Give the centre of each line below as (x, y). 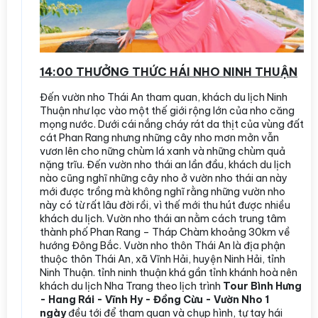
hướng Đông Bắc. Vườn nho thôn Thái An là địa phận (163, 245)
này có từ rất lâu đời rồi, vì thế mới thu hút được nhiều (165, 205)
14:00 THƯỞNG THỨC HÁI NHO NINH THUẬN (169, 71)
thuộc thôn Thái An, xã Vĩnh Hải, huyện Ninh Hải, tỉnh (163, 259)
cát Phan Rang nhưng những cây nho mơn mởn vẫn (159, 137)
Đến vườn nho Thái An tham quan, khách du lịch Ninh (164, 97)
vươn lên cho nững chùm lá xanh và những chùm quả (163, 151)
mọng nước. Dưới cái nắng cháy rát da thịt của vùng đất (172, 124)
